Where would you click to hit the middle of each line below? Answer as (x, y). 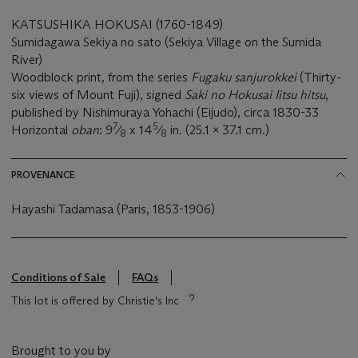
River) (27, 60)
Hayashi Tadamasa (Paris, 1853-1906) (113, 209)
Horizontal (41, 130)
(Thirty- (320, 78)
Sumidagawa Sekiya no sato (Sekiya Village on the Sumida (166, 42)
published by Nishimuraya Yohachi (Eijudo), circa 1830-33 (165, 113)
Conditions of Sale (58, 278)
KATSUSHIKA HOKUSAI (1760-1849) (117, 25)
